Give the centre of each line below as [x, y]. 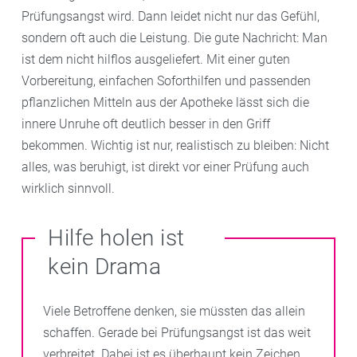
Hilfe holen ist [116, 238]
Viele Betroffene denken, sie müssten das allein [174, 311]
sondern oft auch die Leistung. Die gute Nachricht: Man [175, 38]
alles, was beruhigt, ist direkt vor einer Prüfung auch [165, 167]
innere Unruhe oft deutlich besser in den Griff [146, 124]
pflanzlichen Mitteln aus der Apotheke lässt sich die [165, 102]
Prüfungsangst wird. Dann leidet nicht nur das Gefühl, [171, 16]
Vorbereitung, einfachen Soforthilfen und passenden [166, 81]
